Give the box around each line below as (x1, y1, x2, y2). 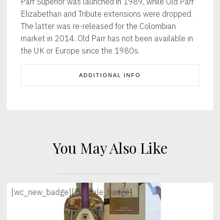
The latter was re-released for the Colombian (21, 21, 176, 31)
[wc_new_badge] (11, 186, 72, 197)
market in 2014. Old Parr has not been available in (21, 33, 193, 44)
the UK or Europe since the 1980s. (21, 45, 140, 56)
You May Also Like (53, 138, 167, 158)
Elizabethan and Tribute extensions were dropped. (21, 8, 193, 19)
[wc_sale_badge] (71, 186, 133, 197)
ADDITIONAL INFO (79, 72, 141, 79)
